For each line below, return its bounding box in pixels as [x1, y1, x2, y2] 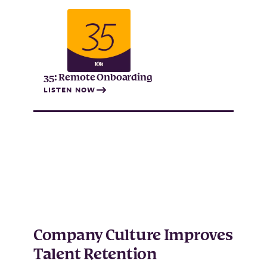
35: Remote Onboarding [44, 70, 153, 85]
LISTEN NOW [44, 84, 95, 95]
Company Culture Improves [33, 224, 233, 247]
